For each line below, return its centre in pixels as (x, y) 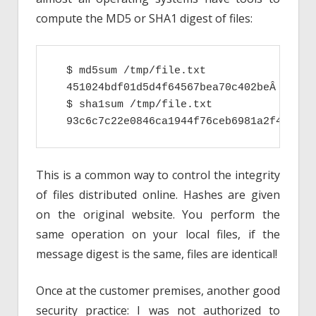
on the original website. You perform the (158, 215)
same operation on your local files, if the (158, 235)
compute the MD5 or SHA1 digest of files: (144, 19)
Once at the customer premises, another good (158, 291)
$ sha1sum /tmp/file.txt (133, 105)
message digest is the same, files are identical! (157, 254)
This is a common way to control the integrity (158, 175)
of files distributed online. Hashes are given (158, 195)
